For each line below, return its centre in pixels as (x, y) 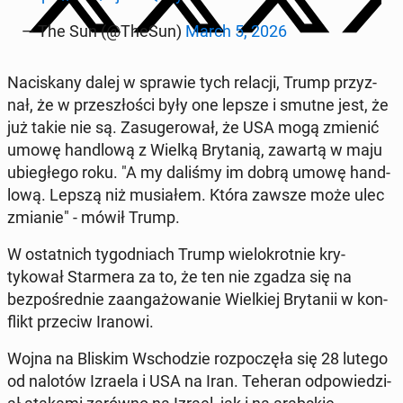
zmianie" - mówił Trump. (94, 218)
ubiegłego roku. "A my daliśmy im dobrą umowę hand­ (199, 173)
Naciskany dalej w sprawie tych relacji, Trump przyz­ (192, 83)
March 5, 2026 (236, 31)
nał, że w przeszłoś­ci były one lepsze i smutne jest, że (198, 105)
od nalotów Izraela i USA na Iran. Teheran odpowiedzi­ (199, 381)
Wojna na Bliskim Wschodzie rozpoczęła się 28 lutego (197, 359)
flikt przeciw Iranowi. (81, 322)
